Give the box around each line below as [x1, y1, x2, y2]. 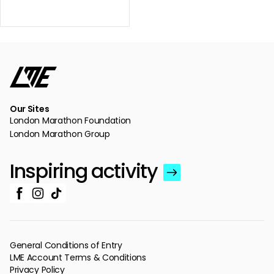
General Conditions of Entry [10, 239, 122, 251]
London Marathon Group [10, 128, 110, 140]
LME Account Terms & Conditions [10, 251, 146, 264]
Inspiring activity [10, 157, 158, 185]
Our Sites [10, 103, 50, 115]
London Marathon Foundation [10, 114, 131, 127]
